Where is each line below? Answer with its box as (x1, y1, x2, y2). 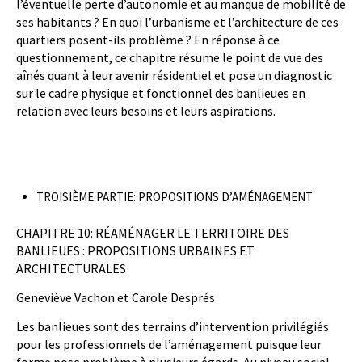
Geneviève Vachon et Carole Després (16, 289, 215, 306)
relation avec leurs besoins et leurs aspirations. (16, 103, 276, 120)
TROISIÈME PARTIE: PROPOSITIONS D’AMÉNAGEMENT (36, 189, 313, 205)
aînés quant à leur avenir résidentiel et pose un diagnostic (16, 67, 332, 84)
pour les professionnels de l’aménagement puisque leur (16, 336, 322, 353)
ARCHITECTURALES (16, 260, 126, 277)
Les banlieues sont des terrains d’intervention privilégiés (16, 318, 329, 335)
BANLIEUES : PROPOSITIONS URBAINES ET (16, 242, 255, 259)
